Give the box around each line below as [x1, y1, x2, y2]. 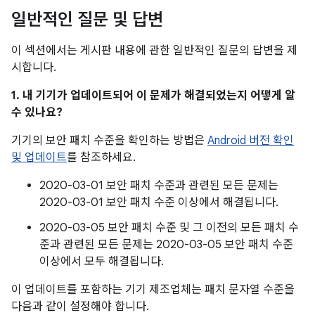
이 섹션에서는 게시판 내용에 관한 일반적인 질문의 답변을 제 [11, 44, 297, 58]
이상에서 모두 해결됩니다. [39, 255, 164, 269]
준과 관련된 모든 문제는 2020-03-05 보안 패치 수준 [39, 238, 293, 252]
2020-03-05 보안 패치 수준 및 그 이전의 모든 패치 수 [39, 221, 299, 235]
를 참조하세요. [67, 150, 136, 165]
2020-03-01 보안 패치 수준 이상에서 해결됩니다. [39, 195, 278, 210]
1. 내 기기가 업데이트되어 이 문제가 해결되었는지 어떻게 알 [11, 89, 295, 103]
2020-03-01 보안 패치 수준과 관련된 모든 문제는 [39, 179, 278, 193]
